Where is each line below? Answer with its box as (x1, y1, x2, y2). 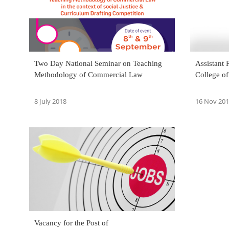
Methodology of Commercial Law (34, 70, 143, 79)
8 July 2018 (34, 96, 66, 106)
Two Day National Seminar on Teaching (34, 59, 162, 67)
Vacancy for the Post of (34, 219, 108, 227)
